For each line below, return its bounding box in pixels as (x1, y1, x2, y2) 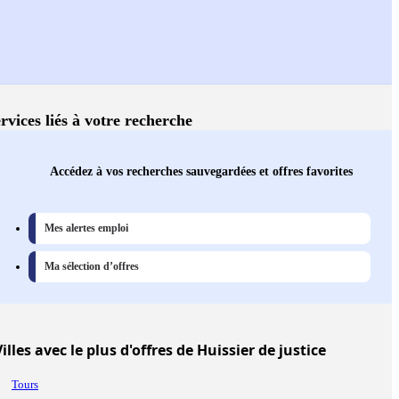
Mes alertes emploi (45, 222, 128, 235)
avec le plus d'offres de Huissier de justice (31, 340, 326, 361)
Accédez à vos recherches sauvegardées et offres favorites (50, 164, 353, 179)
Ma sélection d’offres (45, 260, 139, 273)
